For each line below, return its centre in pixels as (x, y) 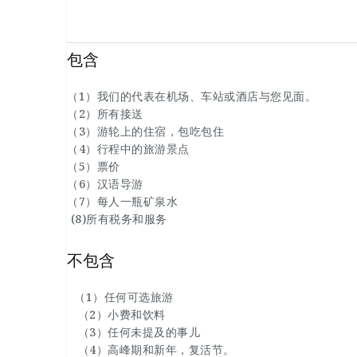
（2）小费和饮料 (116, 314)
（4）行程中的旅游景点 (128, 149)
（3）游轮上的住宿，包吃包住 (145, 131)
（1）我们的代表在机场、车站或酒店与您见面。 (192, 96)
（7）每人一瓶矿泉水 (122, 201)
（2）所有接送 (105, 114)
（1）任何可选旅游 (120, 297)
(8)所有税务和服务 (117, 219)
